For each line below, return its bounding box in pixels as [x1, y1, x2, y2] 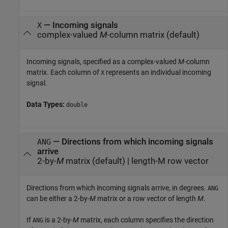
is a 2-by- [43, 216, 73, 224]
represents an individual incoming [104, 68, 211, 76]
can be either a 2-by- [26, 194, 90, 203]
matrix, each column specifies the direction [79, 216, 214, 224]
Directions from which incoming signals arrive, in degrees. [26, 184, 208, 192]
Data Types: [26, 100, 66, 108]
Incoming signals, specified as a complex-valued [26, 58, 178, 66]
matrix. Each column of [26, 68, 101, 76]
